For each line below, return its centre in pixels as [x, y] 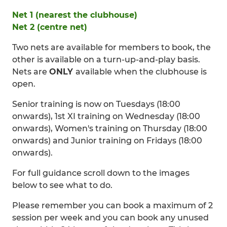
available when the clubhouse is [141, 72]
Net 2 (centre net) [50, 27]
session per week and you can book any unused [110, 218]
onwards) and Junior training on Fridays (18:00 [107, 141]
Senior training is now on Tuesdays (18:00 [96, 104]
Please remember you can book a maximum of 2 [112, 205]
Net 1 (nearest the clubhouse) [75, 15]
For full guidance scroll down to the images [101, 173]
